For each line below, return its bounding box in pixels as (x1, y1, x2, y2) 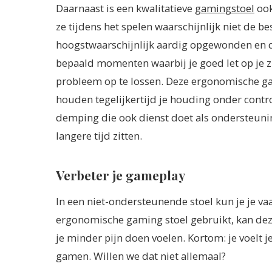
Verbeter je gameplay (56, 166, 185, 183)
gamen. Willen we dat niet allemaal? (56, 249, 226, 263)
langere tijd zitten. (56, 128, 142, 143)
